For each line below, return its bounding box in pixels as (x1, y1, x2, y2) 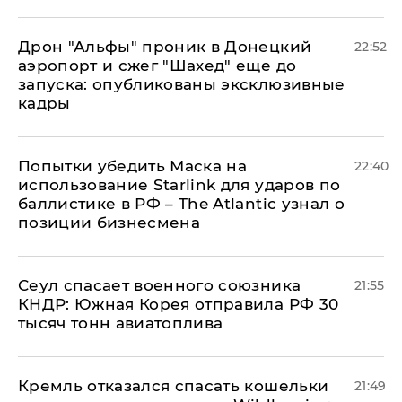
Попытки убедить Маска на (18, 156, 248, 175)
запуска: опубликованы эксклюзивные (18, 74, 345, 93)
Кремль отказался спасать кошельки (18, 376, 329, 395)
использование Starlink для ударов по (18, 175, 341, 194)
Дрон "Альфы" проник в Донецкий (18, 37, 312, 56)
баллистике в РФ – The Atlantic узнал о (18, 194, 345, 213)
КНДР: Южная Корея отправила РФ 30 (18, 294, 339, 313)
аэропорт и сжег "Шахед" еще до (18, 56, 297, 74)
